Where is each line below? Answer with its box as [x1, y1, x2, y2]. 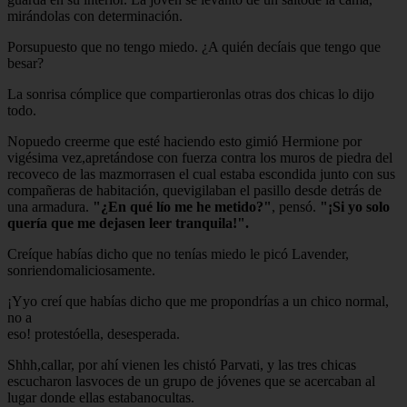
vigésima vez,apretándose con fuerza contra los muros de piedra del [7, 149, 392, 165]
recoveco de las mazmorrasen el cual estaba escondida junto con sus [7, 165, 395, 182]
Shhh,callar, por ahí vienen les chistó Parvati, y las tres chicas [7, 356, 356, 372]
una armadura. [7, 198, 89, 214]
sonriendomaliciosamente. [7, 262, 155, 278]
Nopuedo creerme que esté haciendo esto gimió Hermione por [7, 133, 362, 149]
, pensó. [272, 198, 320, 214]
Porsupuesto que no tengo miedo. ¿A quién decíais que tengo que [7, 38, 381, 55]
